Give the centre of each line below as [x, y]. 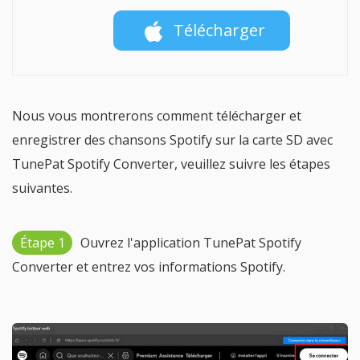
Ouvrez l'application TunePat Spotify [191, 243]
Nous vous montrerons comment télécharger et [157, 116]
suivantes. [42, 188]
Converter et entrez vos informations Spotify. [149, 267]
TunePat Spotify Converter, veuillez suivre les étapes [171, 164]
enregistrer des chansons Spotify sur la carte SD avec [172, 140]
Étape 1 [42, 243]
